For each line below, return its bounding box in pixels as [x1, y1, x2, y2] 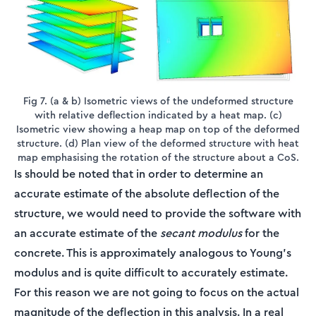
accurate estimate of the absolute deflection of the [14, 185, 279, 202]
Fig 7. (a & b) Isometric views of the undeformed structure [23, 93, 293, 108]
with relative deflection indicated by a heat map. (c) [34, 107, 282, 122]
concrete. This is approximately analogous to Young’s [14, 244, 291, 261]
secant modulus [160, 224, 242, 241]
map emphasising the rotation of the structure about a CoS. [17, 150, 299, 164]
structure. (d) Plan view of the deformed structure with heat [17, 135, 299, 150]
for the [242, 224, 279, 241]
